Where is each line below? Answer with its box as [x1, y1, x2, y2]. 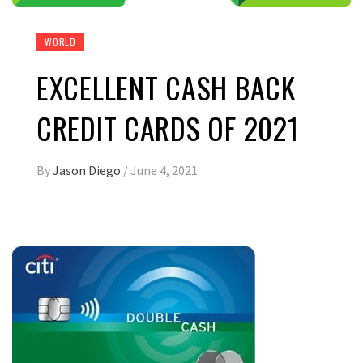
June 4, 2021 [130, 162, 198, 179]
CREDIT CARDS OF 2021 [36, 106, 299, 150]
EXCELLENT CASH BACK [36, 66, 296, 109]
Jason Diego [53, 162, 123, 179]
